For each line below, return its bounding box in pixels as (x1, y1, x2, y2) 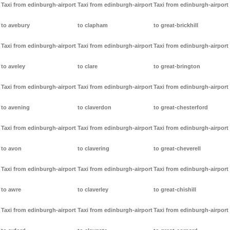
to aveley (1, 63, 25, 70)
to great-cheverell (154, 145, 201, 152)
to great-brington (154, 63, 201, 70)
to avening (1, 104, 30, 111)
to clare (77, 63, 98, 70)
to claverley (77, 186, 108, 193)
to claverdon (77, 104, 111, 111)
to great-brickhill (154, 22, 199, 29)
